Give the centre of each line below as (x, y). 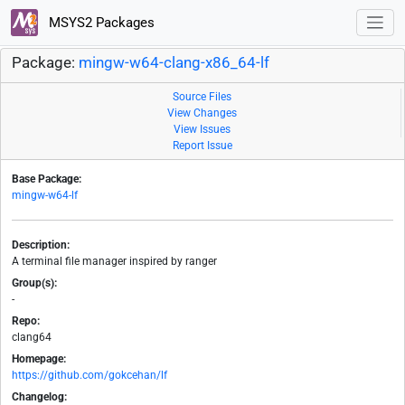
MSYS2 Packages (99, 22)
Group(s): (34, 283)
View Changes (202, 113)
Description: (41, 245)
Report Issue (202, 146)
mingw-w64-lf (45, 196)
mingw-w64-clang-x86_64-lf (174, 63)
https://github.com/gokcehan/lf (89, 376)
